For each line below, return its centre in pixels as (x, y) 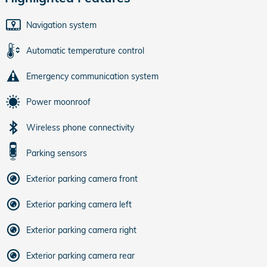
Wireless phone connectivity (80, 128)
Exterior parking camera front (82, 179)
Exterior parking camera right (81, 230)
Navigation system (61, 25)
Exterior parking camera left (79, 204)
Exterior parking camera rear (80, 256)
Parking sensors (57, 153)
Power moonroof (58, 102)
